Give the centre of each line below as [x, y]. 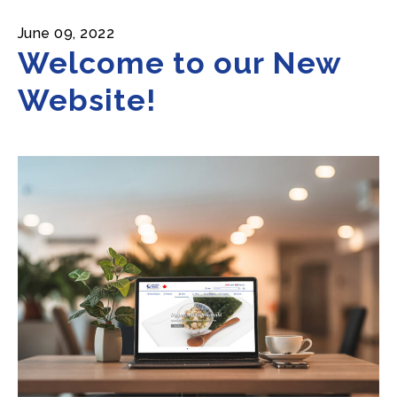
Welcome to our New [180, 63]
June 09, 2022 [66, 33]
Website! [88, 100]
